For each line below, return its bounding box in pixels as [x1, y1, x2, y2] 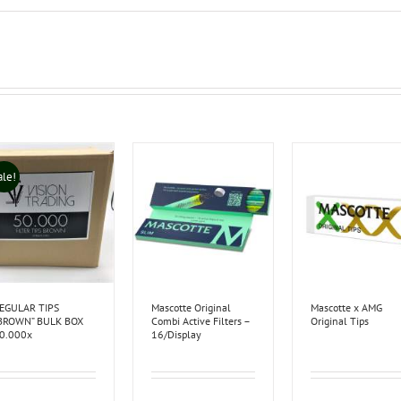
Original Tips [311, 314, 370, 328]
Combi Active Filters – [151, 314, 251, 328]
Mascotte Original [151, 301, 232, 315]
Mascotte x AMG [311, 301, 383, 315]
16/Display [151, 328, 202, 342]
